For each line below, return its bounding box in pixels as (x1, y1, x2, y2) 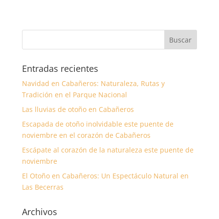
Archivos (22, 206, 57, 218)
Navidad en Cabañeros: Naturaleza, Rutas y (22, 79, 165, 88)
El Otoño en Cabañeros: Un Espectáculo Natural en (22, 171, 189, 181)
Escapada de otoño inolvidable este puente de (22, 119, 174, 129)
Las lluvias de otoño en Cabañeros (22, 105, 134, 114)
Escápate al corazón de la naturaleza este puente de (22, 145, 194, 155)
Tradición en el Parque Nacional (22, 90, 127, 100)
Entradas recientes (22, 63, 98, 75)
